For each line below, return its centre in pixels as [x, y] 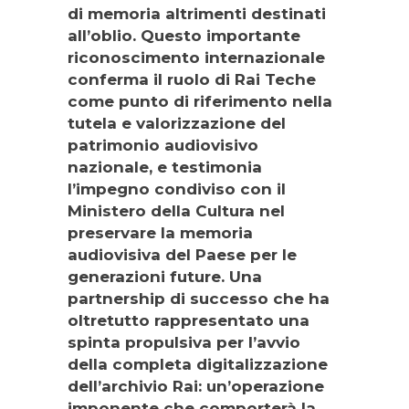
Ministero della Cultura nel [176, 211]
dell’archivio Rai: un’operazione [196, 387]
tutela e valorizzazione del [177, 124]
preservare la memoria [160, 233]
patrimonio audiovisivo [163, 146]
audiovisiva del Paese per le [182, 255]
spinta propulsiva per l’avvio [184, 343]
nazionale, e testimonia [165, 168]
